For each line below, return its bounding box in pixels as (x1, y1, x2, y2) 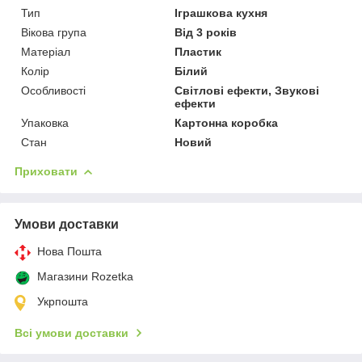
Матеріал (21, 44, 70, 58)
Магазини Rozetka (37, 269, 133, 283)
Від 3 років (175, 25, 238, 39)
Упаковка (21, 116, 69, 129)
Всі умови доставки (15, 326, 128, 339)
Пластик (175, 44, 222, 58)
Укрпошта (37, 294, 88, 308)
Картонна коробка (175, 116, 279, 129)
